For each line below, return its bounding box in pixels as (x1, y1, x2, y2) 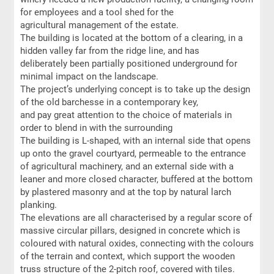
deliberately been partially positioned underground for (20, 58, 237, 69)
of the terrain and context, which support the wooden (20, 251, 235, 262)
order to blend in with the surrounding (20, 122, 172, 133)
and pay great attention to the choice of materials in (20, 109, 232, 120)
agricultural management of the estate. (20, 20, 179, 31)
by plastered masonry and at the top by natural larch (20, 187, 231, 198)
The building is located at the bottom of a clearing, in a (20, 32, 243, 43)
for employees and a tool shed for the (20, 7, 174, 18)
